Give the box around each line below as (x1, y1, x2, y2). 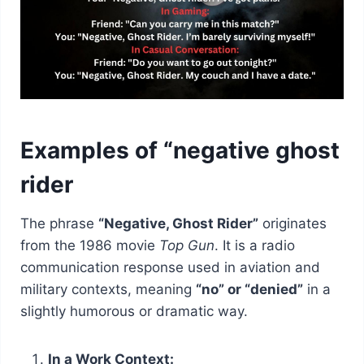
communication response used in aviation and (19, 258, 320, 275)
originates (258, 214, 327, 232)
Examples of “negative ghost (19, 136, 340, 164)
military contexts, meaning (19, 280, 196, 297)
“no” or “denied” (195, 280, 303, 297)
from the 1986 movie (19, 236, 159, 253)
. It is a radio (214, 236, 295, 253)
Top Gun (158, 236, 214, 253)
